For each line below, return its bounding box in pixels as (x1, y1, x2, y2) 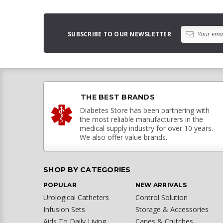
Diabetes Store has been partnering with (80, 105, 210, 115)
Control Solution (135, 192, 188, 202)
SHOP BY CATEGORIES (43, 165, 131, 174)
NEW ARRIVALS (135, 181, 187, 189)
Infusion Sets (43, 204, 85, 214)
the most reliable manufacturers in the (80, 114, 203, 124)
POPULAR (43, 181, 77, 189)
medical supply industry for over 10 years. (80, 123, 213, 133)
